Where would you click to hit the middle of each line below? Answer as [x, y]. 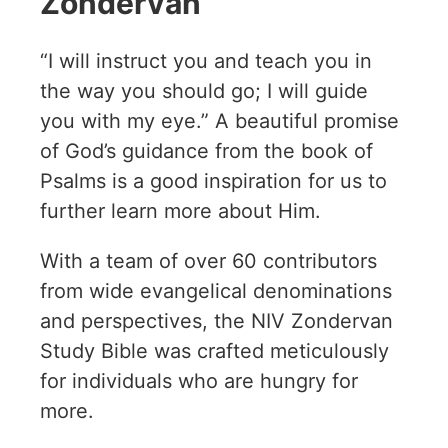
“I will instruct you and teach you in [206, 60]
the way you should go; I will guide [204, 90]
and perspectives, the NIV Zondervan [216, 320]
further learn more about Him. [180, 210]
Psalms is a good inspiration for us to [213, 180]
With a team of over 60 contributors [208, 260]
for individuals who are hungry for [199, 380]
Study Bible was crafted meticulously [214, 350]
